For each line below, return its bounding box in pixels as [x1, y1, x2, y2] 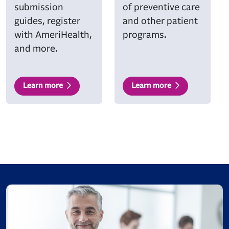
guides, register [14, 17, 80, 26]
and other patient [123, 17, 198, 26]
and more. [14, 44, 57, 54]
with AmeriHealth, [14, 31, 92, 40]
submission [14, 3, 63, 12]
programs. [123, 31, 166, 40]
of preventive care [123, 3, 200, 12]
